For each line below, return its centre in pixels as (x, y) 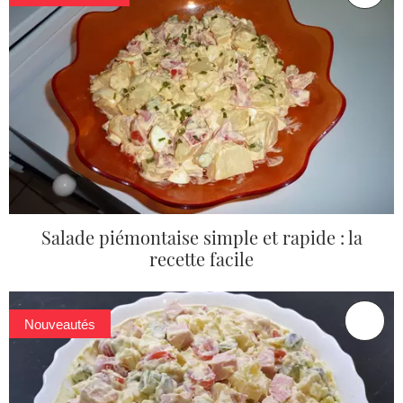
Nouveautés (60, 324)
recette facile (201, 258)
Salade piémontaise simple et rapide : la (201, 237)
